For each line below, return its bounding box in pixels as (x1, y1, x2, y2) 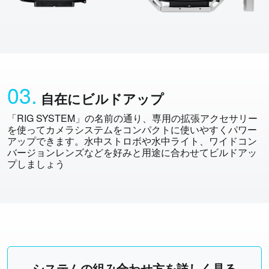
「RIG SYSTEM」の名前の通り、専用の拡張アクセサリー (7, 111, 258, 125)
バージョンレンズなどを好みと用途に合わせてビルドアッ (7, 145, 257, 160)
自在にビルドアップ (41, 89, 164, 109)
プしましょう (7, 157, 65, 171)
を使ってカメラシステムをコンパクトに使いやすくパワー (7, 122, 257, 137)
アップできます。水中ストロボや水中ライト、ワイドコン (7, 134, 257, 148)
